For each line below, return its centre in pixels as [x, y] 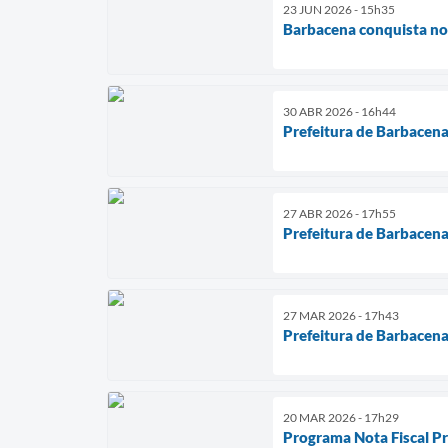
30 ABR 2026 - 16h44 [339, 111]
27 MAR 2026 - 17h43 [341, 315]
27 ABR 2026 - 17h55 [339, 213]
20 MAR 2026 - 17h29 [341, 417]
